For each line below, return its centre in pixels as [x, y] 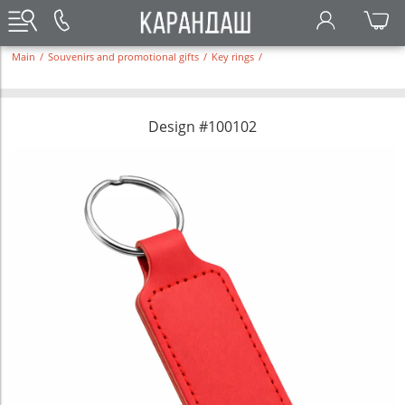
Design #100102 [202, 127]
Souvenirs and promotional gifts [123, 57]
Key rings [233, 57]
